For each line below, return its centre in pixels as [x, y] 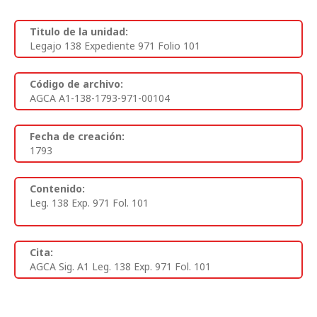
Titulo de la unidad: [79, 31]
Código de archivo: [76, 83]
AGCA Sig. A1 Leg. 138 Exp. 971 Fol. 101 [120, 266]
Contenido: [57, 188]
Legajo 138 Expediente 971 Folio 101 [115, 45]
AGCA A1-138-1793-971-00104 [100, 98]
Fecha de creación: [77, 136]
